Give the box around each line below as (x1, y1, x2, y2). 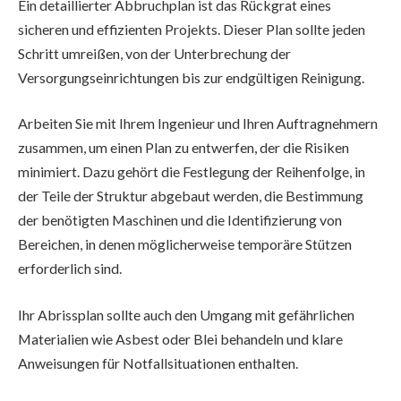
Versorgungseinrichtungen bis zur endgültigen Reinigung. (18, 68, 364, 86)
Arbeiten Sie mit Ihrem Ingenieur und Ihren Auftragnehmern (18, 115, 378, 132)
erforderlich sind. (18, 260, 122, 277)
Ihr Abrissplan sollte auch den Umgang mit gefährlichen (18, 306, 354, 324)
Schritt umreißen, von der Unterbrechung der (18, 44, 291, 62)
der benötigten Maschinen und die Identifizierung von (18, 211, 342, 229)
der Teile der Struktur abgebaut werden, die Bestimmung (18, 187, 363, 205)
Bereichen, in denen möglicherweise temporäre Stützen (18, 235, 352, 253)
